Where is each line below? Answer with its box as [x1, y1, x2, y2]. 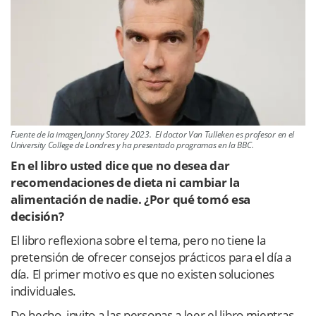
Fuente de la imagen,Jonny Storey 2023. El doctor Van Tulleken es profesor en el [11, 128, 295, 141]
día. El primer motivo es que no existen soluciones [11, 266, 275, 283]
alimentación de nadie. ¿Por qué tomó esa [11, 191, 251, 208]
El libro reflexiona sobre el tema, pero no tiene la [11, 232, 266, 249]
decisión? [11, 208, 64, 225]
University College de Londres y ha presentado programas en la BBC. [11, 139, 254, 152]
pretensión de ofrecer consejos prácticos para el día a [11, 249, 291, 266]
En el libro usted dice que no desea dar [11, 157, 230, 174]
